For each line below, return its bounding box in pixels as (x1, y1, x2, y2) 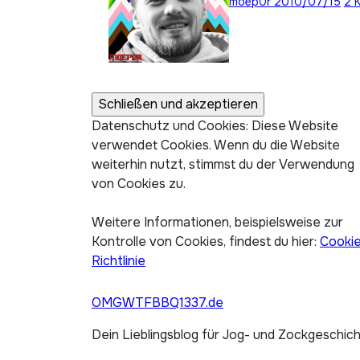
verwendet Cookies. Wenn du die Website (92, 137, 340, 153)
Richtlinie (92, 252, 145, 269)
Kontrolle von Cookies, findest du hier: (92, 233, 320, 250)
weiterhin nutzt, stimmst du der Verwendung (92, 156, 354, 173)
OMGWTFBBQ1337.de (92, 294, 223, 311)
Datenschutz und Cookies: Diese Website (92, 117, 338, 134)
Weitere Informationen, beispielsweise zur (92, 214, 343, 231)
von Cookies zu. (92, 175, 186, 192)
